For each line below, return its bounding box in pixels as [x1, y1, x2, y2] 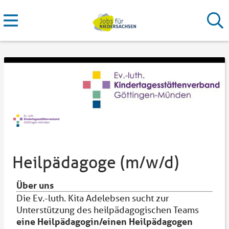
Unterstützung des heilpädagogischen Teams [16, 204, 201, 215]
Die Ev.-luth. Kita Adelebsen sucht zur [16, 192, 169, 203]
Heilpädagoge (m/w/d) [12, 152, 179, 172]
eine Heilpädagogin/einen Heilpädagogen [16, 216, 193, 227]
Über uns [16, 179, 54, 191]
